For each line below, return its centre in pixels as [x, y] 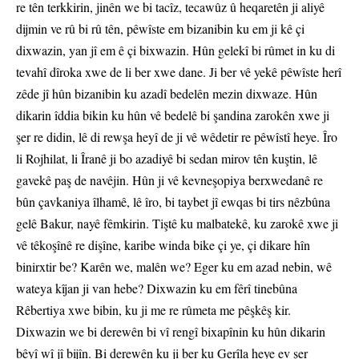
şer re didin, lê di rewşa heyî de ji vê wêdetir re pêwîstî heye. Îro [177, 137]
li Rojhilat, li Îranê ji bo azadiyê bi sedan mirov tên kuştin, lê [167, 159]
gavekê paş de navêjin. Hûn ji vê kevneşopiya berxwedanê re [169, 180]
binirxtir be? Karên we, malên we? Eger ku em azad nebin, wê [174, 267]
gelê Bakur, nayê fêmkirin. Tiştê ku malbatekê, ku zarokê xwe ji [177, 224]
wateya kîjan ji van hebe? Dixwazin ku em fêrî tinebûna [157, 288]
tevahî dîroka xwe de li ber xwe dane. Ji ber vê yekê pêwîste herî [179, 72]
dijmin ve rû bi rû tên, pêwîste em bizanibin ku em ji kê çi [160, 29]
